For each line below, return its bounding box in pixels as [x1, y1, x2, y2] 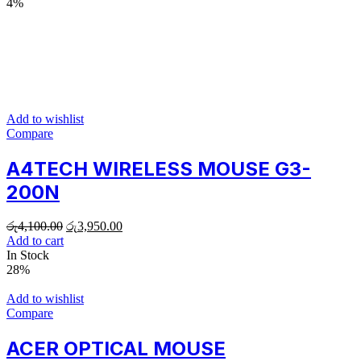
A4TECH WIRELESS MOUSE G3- [6, 156, 311, 180]
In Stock [6, 248, 49, 263]
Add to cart [6, 234, 64, 248]
